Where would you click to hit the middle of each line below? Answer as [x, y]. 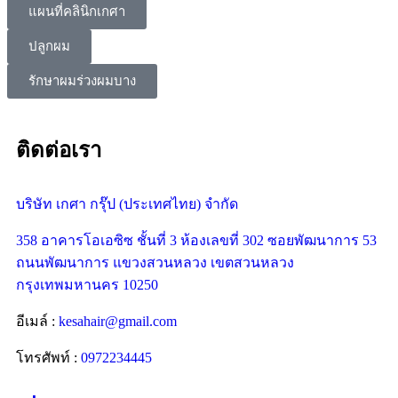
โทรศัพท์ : [48, 357]
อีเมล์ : [37, 321]
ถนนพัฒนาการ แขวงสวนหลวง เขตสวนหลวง [155, 262]
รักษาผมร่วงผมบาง [82, 80]
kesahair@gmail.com [118, 321]
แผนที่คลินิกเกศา [77, 11]
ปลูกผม [49, 46]
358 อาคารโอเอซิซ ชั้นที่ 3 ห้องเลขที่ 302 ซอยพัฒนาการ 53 [196, 240]
